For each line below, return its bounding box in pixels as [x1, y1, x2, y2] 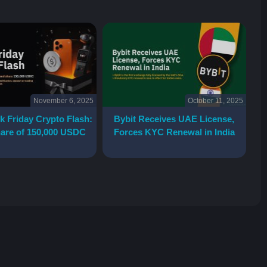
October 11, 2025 [187, 97, 243, 105]
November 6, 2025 [33, 97, 94, 105]
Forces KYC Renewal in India [113, 127, 235, 138]
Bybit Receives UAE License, [114, 114, 235, 125]
